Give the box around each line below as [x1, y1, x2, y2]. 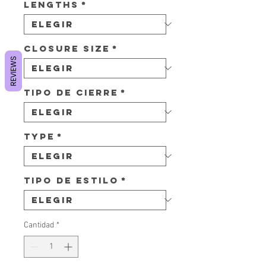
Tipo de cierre [24, 86, 118, 98]
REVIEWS [8, 56, 18, 86]
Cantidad [24, 220, 54, 230]
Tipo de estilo [24, 174, 119, 186]
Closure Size [24, 42, 110, 54]
